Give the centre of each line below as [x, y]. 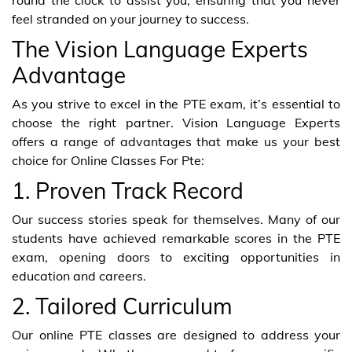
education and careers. [79, 275]
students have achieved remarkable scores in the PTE [176, 238]
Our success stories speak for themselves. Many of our [176, 219]
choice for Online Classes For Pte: [108, 160]
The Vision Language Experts [160, 49]
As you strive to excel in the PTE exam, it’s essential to [176, 103]
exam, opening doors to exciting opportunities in [176, 257]
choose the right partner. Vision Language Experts [176, 122]
